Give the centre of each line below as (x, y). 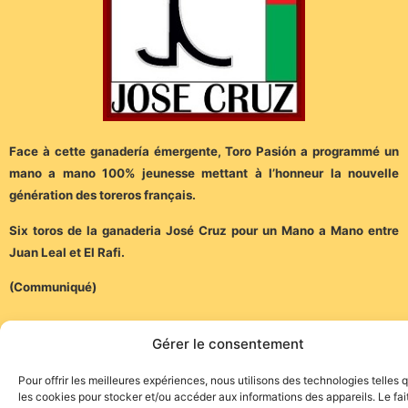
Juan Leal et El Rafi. (67, 252)
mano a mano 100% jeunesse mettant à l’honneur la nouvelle (204, 173)
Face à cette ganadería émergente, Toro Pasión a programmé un (204, 152)
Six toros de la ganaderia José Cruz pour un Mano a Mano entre (204, 230)
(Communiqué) (53, 287)
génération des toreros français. (102, 195)
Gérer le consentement (228, 344)
